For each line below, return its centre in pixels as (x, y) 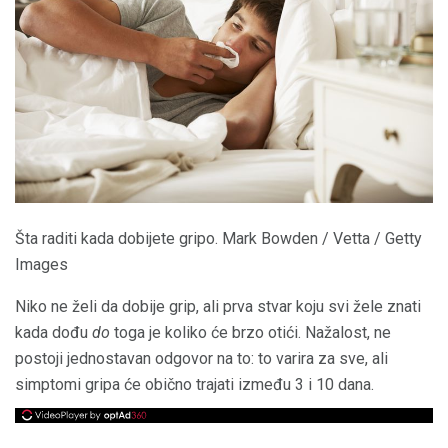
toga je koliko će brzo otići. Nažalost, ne (250, 333)
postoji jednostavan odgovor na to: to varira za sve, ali (201, 359)
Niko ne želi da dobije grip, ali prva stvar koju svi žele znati (218, 307)
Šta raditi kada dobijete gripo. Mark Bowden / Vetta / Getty (218, 239)
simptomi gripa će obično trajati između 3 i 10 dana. (194, 385)
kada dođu (53, 333)
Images (41, 265)
